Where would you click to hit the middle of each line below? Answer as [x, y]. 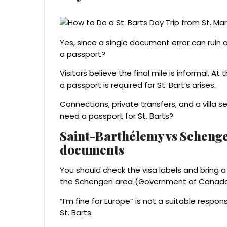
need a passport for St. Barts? [117, 116]
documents [92, 150]
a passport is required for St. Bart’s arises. [138, 85]
